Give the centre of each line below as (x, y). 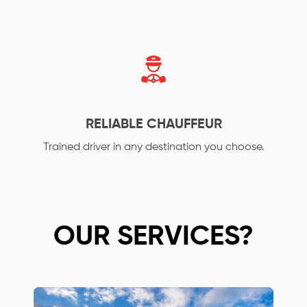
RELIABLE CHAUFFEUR (153, 125)
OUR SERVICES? (153, 237)
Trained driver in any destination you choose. (153, 147)
